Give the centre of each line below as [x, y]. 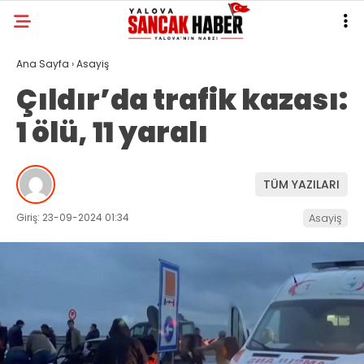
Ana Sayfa [43, 64]
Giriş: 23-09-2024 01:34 [73, 217]
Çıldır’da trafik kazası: [182, 100]
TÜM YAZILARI [301, 184]
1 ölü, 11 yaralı [112, 132]
